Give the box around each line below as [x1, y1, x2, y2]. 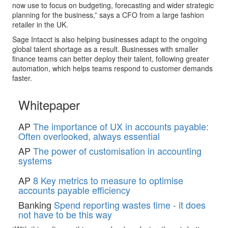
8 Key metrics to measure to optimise [33, 173, 183, 187]
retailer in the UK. [12, 19, 68, 30]
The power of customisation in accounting [33, 144, 202, 157]
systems [18, 153, 52, 167]
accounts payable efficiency [18, 183, 130, 196]
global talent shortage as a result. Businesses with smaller [12, 43, 198, 54]
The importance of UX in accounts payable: [33, 119, 209, 133]
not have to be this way [18, 207, 112, 221]
